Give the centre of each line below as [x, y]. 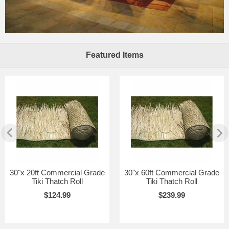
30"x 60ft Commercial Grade [172, 172]
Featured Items [114, 55]
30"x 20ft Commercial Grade [57, 172]
